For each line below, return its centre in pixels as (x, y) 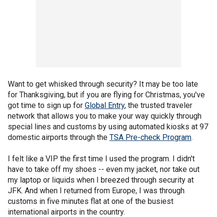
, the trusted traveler (158, 105)
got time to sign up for (46, 105)
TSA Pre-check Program (150, 137)
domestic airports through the (59, 137)
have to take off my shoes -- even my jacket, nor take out (104, 169)
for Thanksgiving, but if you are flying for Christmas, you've (106, 94)
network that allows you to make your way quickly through (105, 116)
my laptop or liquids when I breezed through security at (101, 180)
